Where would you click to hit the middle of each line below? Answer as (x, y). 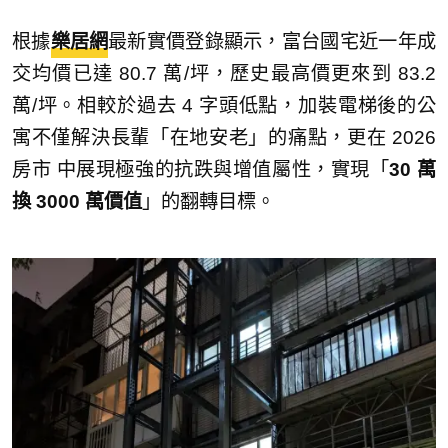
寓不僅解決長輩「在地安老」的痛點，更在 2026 (224, 138)
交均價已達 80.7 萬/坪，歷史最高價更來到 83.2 (224, 74)
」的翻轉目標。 (208, 202)
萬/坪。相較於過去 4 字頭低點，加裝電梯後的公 (224, 106)
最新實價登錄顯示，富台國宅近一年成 (272, 42)
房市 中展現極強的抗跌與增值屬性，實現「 (201, 170)
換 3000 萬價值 (77, 202)
